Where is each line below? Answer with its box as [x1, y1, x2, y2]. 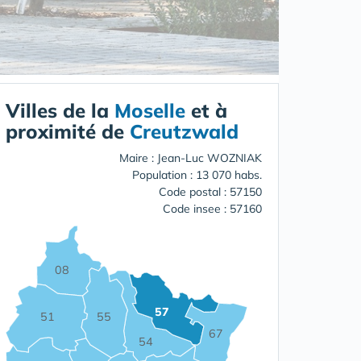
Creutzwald [130, 119, 239, 144]
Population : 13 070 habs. [132, 168, 262, 183]
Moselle [114, 98, 185, 123]
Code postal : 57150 [159, 185, 262, 200]
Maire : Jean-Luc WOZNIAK [119, 151, 262, 166]
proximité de [6, 119, 130, 144]
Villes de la [6, 98, 114, 123]
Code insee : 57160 [163, 201, 262, 217]
